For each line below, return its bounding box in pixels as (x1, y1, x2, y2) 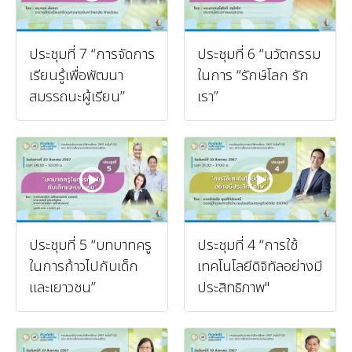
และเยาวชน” (29, 277, 96, 299)
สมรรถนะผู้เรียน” (29, 86, 125, 108)
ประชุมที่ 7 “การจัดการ (29, 43, 155, 65)
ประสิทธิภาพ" (197, 277, 269, 299)
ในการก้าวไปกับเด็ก (29, 255, 138, 277)
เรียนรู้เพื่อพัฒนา (29, 64, 123, 86)
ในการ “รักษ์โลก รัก (197, 64, 309, 86)
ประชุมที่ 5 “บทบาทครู (29, 234, 152, 256)
